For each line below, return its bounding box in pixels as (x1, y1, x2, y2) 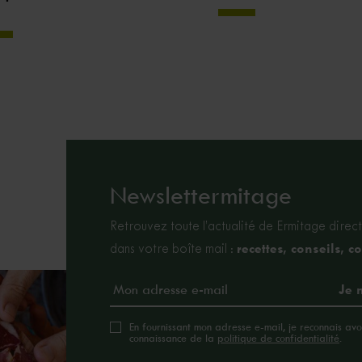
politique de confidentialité (217, 332, 339, 344)
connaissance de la (129, 332, 217, 344)
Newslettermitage (110, 182, 292, 209)
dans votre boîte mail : (110, 243, 237, 255)
